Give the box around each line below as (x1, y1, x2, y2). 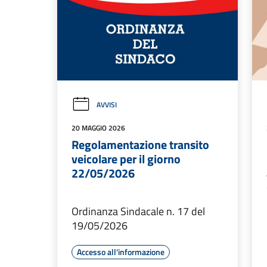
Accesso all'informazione (77, 246, 164, 259)
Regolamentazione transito (72, 135, 209, 154)
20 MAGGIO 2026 (72, 122, 125, 134)
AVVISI (97, 99, 117, 111)
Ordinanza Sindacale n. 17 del (72, 203, 205, 220)
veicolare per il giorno (72, 150, 181, 169)
